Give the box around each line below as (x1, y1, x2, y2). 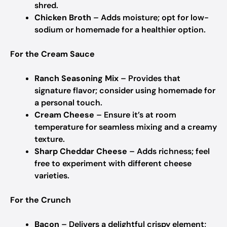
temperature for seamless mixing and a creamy (34, 122, 217, 132)
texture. (34, 134, 65, 144)
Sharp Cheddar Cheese (34, 146, 127, 157)
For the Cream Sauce (10, 49, 95, 59)
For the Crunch (10, 195, 71, 205)
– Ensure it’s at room (94, 109, 176, 120)
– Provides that (119, 73, 180, 84)
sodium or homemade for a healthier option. (34, 24, 206, 35)
